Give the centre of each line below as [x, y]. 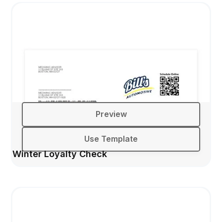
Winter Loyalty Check [60, 154]
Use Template [111, 139]
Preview [111, 114]
